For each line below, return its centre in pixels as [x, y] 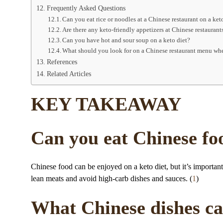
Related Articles [69, 74]
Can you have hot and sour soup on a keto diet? [126, 40]
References [62, 62]
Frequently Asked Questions [86, 8]
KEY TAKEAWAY [106, 104]
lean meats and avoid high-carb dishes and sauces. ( [111, 178]
